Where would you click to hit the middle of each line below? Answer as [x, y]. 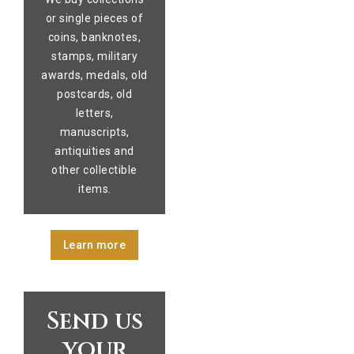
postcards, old [94, 94]
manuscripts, [94, 132]
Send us [94, 322]
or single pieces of [94, 18]
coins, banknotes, [94, 37]
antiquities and [94, 151]
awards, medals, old [94, 75]
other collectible [94, 170]
